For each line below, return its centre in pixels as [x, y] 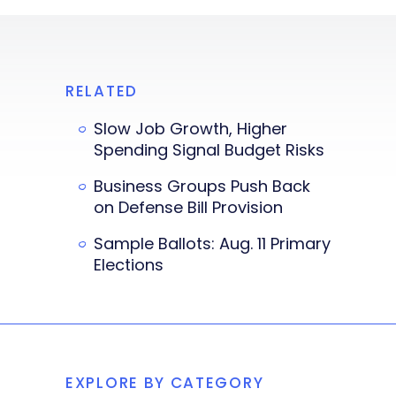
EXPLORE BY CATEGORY [165, 383]
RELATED [102, 91]
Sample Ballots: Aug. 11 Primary [212, 244]
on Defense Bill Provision [188, 208]
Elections [129, 265]
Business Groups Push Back [202, 187]
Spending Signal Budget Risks [209, 150]
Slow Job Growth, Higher [190, 129]
